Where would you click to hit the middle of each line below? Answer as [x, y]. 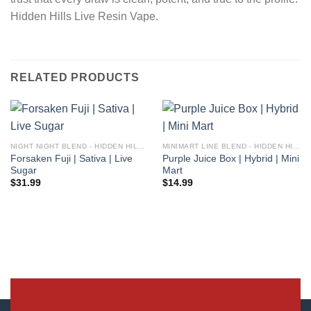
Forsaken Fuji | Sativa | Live [71, 158]
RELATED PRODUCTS [75, 78]
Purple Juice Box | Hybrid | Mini [230, 158]
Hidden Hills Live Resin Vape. [84, 16]
